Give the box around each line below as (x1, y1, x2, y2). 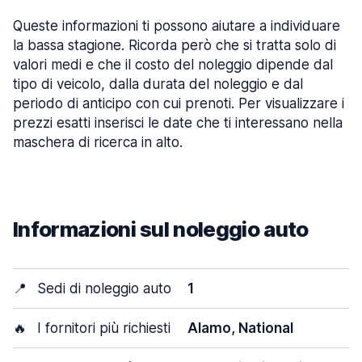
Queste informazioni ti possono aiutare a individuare (13, 18, 340, 34)
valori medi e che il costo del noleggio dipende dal (13, 57, 333, 73)
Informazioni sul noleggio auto (13, 217, 309, 242)
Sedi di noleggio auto (33, 280, 171, 297)
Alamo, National (187, 320, 293, 336)
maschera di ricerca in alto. (13, 134, 183, 150)
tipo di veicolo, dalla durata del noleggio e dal (13, 76, 303, 92)
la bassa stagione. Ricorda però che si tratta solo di (13, 37, 336, 53)
